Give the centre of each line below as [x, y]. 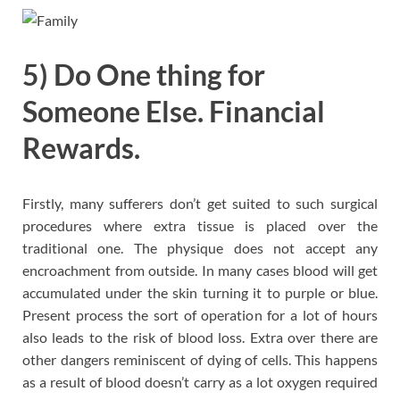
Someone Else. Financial [174, 112]
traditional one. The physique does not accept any [200, 248]
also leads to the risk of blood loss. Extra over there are [200, 337]
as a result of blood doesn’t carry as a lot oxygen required [200, 382]
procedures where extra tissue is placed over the [200, 226]
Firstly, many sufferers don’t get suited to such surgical [200, 204]
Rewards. [81, 148]
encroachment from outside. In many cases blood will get [200, 271]
